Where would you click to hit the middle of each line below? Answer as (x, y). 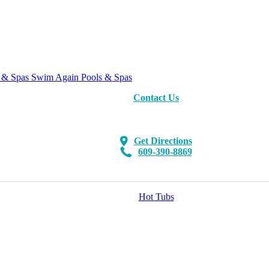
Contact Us (156, 98)
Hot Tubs (156, 197)
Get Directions (163, 141)
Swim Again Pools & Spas (82, 77)
